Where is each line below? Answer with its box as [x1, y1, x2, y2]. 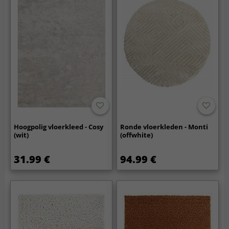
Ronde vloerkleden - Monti [120, 122, 209, 132]
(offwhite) [120, 130, 153, 140]
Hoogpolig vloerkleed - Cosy [14, 122, 104, 132]
